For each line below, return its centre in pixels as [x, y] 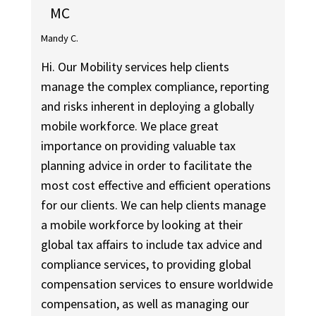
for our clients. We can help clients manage [154, 205]
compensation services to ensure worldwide [157, 284]
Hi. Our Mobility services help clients [135, 67]
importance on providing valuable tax [139, 146]
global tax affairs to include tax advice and [152, 245]
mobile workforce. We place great [130, 126]
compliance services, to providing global [146, 265]
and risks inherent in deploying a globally [148, 107]
